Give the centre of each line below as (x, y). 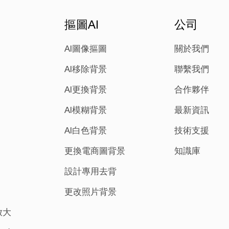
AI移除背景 (86, 69)
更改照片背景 (90, 191)
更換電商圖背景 (95, 151)
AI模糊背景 (86, 110)
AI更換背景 (86, 89)
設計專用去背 (90, 171)
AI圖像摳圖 (86, 48)
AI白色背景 (86, 130)
